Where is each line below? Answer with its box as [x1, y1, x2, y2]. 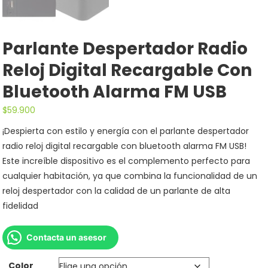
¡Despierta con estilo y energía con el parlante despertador [2, 124, 249, 137]
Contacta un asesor [26, 232, 107, 242]
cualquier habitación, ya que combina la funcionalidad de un [2, 169, 258, 182]
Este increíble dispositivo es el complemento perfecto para [2, 154, 251, 167]
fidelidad [2, 199, 39, 212]
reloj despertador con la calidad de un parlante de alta [2, 184, 231, 197]
